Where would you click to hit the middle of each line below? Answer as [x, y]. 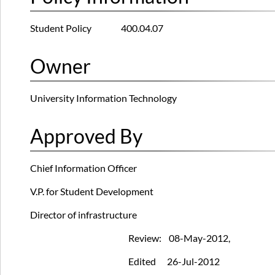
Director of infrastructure [83, 215]
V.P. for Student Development [92, 192]
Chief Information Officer [83, 168]
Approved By [86, 136]
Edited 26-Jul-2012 [174, 261]
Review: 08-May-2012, [179, 238]
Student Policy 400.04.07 [97, 28]
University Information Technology [103, 98]
